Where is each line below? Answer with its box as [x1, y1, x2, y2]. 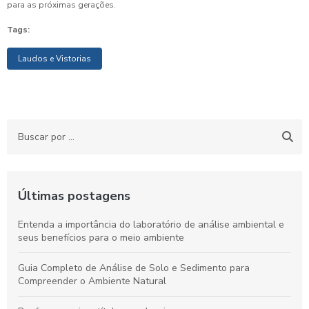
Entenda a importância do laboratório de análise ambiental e [18, 218, 284, 232]
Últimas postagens [18, 188, 130, 205]
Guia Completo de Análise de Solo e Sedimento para [18, 261, 250, 275]
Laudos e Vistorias [18, 53, 91, 65]
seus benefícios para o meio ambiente [18, 231, 184, 245]
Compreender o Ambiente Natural [18, 275, 166, 288]
